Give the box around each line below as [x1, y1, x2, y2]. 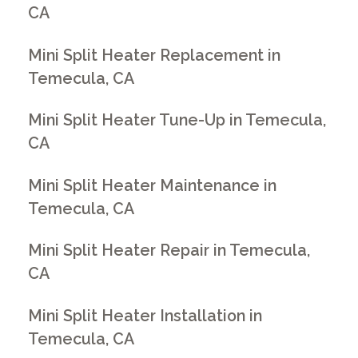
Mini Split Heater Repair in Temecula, [28, 241, 311, 261]
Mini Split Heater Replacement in [28, 46, 281, 65]
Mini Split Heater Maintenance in [28, 176, 277, 195]
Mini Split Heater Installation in [28, 306, 263, 325]
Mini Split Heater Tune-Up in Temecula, [28, 111, 327, 130]
